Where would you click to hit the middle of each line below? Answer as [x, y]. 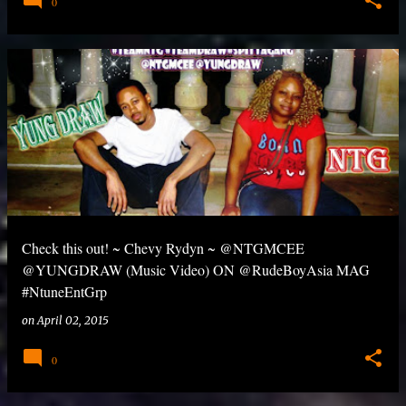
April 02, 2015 [73, 320]
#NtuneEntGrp [64, 291]
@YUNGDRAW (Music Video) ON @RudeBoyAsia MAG [196, 270]
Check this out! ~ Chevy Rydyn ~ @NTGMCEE [163, 248]
